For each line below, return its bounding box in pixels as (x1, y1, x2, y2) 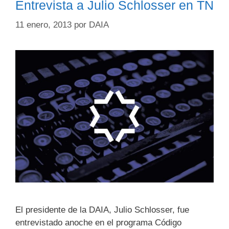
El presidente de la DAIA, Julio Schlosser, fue (15, 204, 189, 215)
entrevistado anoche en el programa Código (15, 217, 181, 227)
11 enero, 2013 (15, 19, 72, 30)
